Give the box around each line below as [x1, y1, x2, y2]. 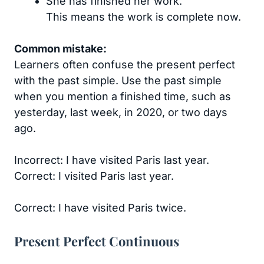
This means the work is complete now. [46, 11, 241, 24]
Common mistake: [14, 42, 107, 55]
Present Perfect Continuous [14, 232, 179, 250]
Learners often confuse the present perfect [14, 58, 235, 71]
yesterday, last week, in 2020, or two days [14, 106, 227, 119]
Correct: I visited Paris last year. [14, 170, 174, 183]
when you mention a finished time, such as [14, 90, 231, 103]
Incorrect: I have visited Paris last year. [14, 154, 209, 167]
